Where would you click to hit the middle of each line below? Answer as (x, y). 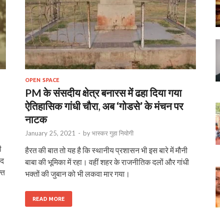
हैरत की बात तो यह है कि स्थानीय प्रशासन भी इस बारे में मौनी (106, 150)
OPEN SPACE (42, 80)
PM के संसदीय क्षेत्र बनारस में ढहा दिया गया (103, 92)
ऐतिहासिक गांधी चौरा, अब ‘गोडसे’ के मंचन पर (104, 106)
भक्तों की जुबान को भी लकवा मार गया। (78, 173)
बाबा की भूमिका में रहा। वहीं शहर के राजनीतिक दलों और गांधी (107, 162)
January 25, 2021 (50, 133)
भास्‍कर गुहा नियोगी (113, 133)
